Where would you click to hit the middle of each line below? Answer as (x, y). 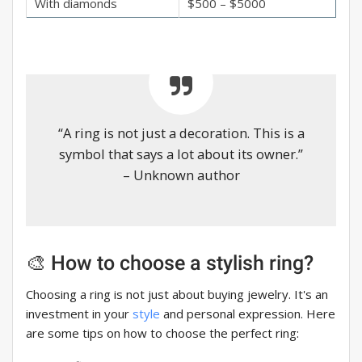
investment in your (79, 314)
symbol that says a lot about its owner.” (181, 154)
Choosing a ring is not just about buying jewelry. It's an (177, 295)
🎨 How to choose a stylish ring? (170, 263)
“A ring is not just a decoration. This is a (181, 133)
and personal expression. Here (248, 314)
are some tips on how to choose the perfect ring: (162, 333)
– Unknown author (181, 175)
